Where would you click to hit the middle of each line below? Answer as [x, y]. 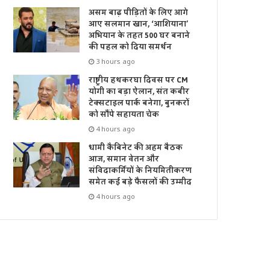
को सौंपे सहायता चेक [124, 115]
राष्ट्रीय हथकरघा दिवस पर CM [139, 80]
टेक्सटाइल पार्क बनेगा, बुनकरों [139, 103]
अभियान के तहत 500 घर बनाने [140, 36]
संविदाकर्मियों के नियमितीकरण [140, 171]
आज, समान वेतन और [124, 159]
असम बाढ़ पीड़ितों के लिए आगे [139, 13]
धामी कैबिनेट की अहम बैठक [136, 148]
